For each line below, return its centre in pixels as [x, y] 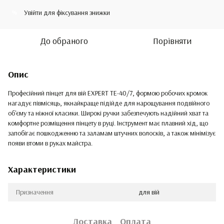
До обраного [64, 40]
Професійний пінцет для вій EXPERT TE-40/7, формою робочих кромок [108, 93]
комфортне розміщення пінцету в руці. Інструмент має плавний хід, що [108, 123]
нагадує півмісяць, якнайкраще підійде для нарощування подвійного [109, 103]
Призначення [35, 192]
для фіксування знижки [76, 12]
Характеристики [42, 169]
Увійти [33, 12]
